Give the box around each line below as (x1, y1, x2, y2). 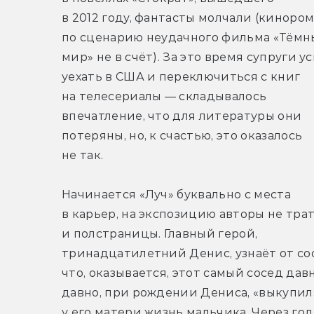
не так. (62, 149, 104, 163)
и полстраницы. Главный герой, (62, 227, 258, 241)
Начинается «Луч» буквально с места (62, 188, 291, 202)
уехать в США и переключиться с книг (62, 70, 301, 84)
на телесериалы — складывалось (62, 90, 267, 104)
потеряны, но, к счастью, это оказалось (62, 129, 303, 143)
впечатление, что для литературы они (62, 109, 302, 123)
